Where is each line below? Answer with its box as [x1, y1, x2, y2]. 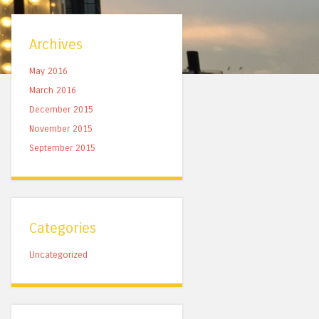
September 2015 [29, 142, 95, 154]
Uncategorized [29, 249, 88, 261]
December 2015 [29, 104, 93, 115]
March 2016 [29, 85, 76, 96]
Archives [29, 36, 83, 54]
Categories [29, 219, 96, 238]
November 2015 [29, 123, 93, 135]
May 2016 [29, 66, 68, 77]
